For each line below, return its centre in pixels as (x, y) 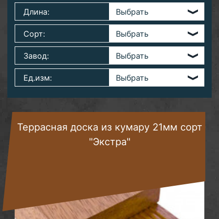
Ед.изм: (38, 78)
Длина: (36, 12)
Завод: (36, 56)
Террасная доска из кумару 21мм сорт (110, 127)
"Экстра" (110, 142)
